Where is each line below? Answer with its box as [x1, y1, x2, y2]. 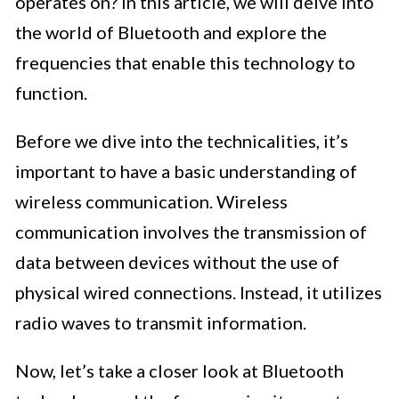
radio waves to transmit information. [15, 312, 306, 334]
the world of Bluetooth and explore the [15, 21, 327, 44]
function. [15, 82, 87, 104]
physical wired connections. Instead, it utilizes [15, 281, 382, 304]
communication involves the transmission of [15, 221, 367, 243]
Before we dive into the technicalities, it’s [15, 130, 348, 152]
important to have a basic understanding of [15, 160, 357, 183]
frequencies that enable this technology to [15, 52, 355, 74]
